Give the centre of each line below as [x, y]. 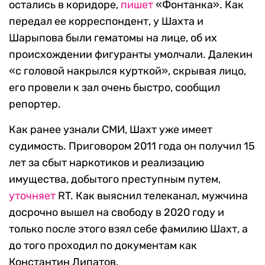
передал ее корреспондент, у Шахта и [106, 22]
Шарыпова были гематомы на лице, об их [113, 38]
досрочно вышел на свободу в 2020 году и [117, 213]
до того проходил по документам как [103, 246]
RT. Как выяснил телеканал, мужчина [152, 196]
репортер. [35, 104]
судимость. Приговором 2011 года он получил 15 [132, 146]
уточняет [32, 196]
